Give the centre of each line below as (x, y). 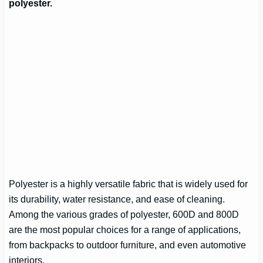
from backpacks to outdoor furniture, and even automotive (128, 245)
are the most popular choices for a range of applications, (125, 230)
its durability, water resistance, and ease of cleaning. (117, 199)
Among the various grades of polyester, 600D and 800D (124, 215)
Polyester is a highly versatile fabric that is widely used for (129, 184)
